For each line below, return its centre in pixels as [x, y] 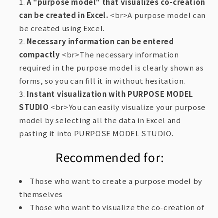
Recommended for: [110, 157]
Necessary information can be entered [100, 41]
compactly [40, 54]
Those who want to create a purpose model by [116, 181]
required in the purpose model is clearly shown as [111, 68]
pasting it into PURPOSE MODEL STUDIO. [96, 133]
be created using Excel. [62, 28]
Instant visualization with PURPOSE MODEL [110, 94]
